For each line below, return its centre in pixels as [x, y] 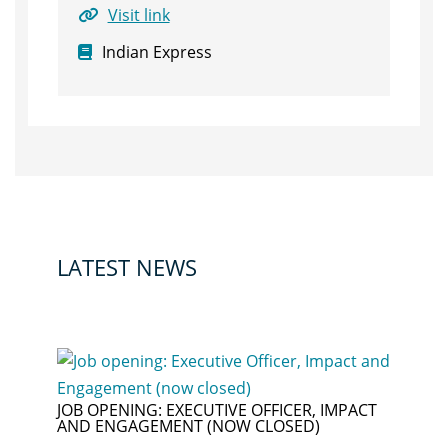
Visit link [138, 15]
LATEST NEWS [126, 267]
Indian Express [156, 52]
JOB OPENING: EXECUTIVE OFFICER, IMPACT [216, 410]
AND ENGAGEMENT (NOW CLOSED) [188, 426]
